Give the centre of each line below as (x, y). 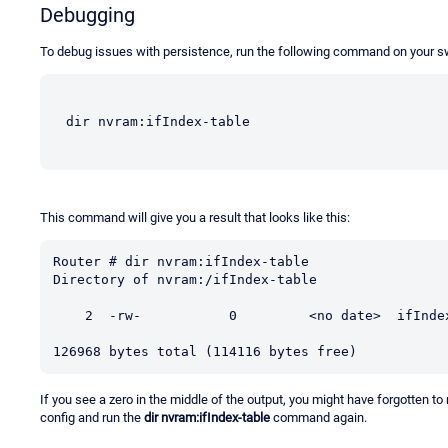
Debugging (87, 15)
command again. (318, 417)
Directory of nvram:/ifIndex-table (185, 279)
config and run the (92, 417)
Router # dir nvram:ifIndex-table (181, 261)
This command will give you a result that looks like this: (195, 217)
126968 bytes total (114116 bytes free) (205, 351)
